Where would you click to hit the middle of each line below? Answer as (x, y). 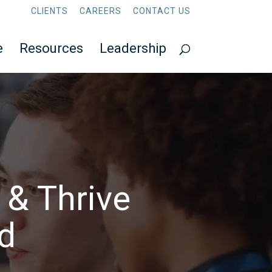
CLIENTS (49, 11)
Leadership (133, 48)
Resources (51, 48)
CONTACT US (161, 11)
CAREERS (100, 11)
